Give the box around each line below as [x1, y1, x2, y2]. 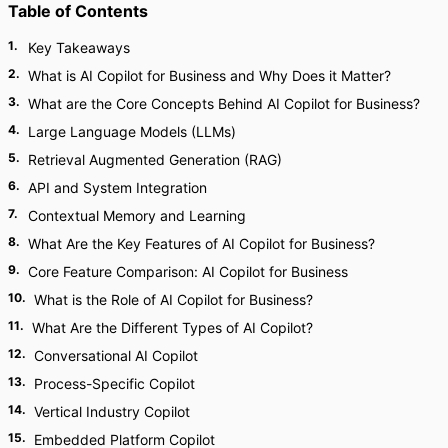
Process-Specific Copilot [34, 375, 195, 392]
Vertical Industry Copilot [34, 403, 190, 420]
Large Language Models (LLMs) [28, 123, 236, 140]
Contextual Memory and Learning [28, 207, 246, 224]
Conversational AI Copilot [34, 347, 198, 364]
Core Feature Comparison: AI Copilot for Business [28, 263, 348, 280]
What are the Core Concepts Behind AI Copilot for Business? [28, 95, 420, 112]
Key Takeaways [28, 39, 130, 56]
